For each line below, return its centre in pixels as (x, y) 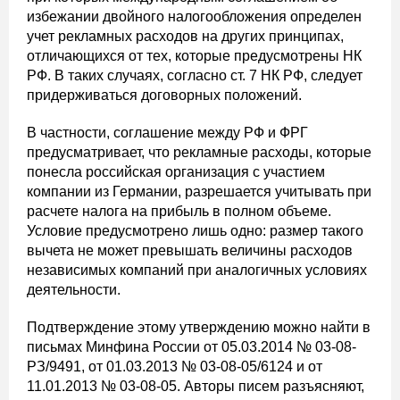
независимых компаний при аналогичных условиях (197, 271)
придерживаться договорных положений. (164, 96)
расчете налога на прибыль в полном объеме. (179, 212)
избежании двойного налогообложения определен (194, 17)
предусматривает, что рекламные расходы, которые (199, 153)
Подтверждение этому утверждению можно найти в (199, 328)
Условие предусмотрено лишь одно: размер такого (195, 231)
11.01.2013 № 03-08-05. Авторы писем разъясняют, (196, 387)
